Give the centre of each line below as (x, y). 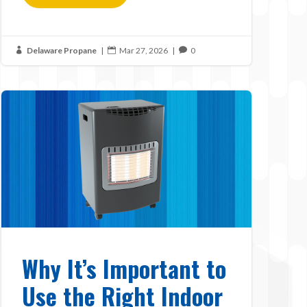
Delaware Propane (61, 50)
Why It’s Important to (124, 268)
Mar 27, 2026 (143, 50)
